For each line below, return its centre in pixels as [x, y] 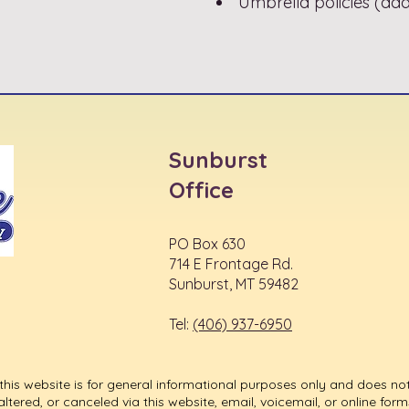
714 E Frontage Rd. [231, 264]
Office [204, 190]
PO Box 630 [207, 244]
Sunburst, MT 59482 [234, 284]
